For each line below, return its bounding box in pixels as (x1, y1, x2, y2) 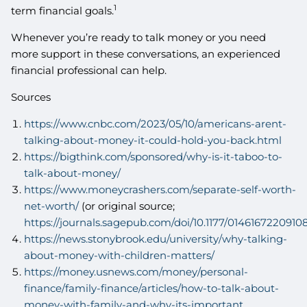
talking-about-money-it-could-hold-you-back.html (23, 133, 282, 147)
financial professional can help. (11, 63, 167, 77)
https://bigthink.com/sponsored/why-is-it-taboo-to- (23, 149, 282, 163)
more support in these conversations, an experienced (11, 47, 281, 60)
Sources (11, 90, 51, 103)
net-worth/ (23, 199, 79, 212)
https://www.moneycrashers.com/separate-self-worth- (23, 182, 296, 196)
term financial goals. (11, 3, 114, 17)
